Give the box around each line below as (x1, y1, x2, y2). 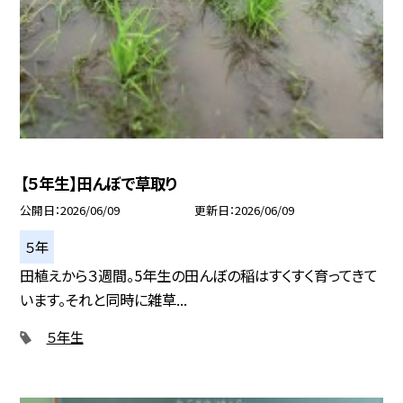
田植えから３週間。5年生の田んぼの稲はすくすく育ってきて (20, 264, 379, 286)
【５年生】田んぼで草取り (20, 171, 178, 194)
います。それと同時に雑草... (20, 288, 188, 310)
